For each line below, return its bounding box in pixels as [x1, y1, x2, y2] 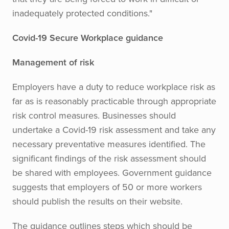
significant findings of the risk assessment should [12, 152, 206, 165]
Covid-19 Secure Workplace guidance [12, 31, 163, 44]
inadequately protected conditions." [12, 7, 152, 19]
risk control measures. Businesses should [12, 109, 176, 122]
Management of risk [12, 56, 94, 68]
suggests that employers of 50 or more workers [12, 180, 202, 193]
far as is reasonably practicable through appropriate [12, 95, 216, 107]
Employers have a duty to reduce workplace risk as [12, 80, 215, 93]
